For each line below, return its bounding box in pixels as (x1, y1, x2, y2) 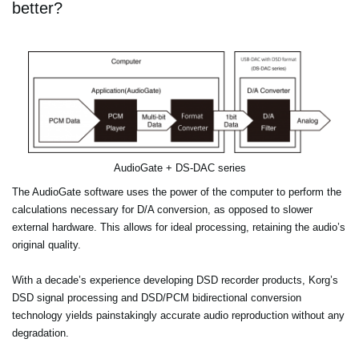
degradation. (12, 327, 69, 340)
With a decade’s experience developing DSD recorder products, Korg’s (12, 274, 338, 287)
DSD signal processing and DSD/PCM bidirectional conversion (12, 292, 301, 305)
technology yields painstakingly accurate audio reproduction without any (12, 309, 345, 322)
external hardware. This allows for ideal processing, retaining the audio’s (12, 221, 345, 234)
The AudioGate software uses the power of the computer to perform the (12, 186, 341, 199)
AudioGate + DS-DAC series (113, 162, 246, 175)
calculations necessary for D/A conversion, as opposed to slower (12, 204, 313, 216)
